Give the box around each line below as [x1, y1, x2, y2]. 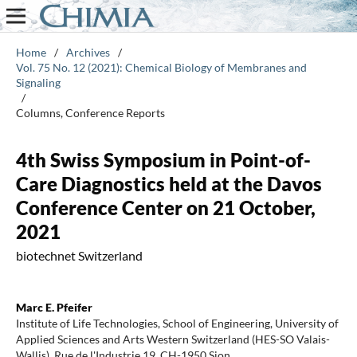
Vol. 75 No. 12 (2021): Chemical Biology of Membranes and [15, 60, 307, 74]
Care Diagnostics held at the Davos [15, 171, 322, 195]
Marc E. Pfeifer [15, 300, 92, 314]
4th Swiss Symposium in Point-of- [15, 147, 311, 171]
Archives [65, 45, 110, 59]
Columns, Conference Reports [15, 105, 165, 120]
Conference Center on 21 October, [15, 195, 316, 219]
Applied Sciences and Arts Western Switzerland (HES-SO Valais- [15, 331, 330, 346]
